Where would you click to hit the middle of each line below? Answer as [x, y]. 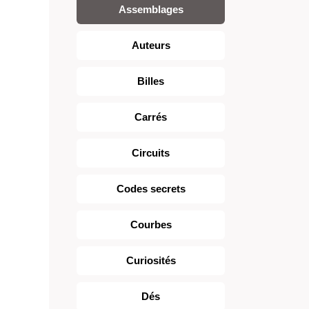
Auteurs [151, 45]
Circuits [151, 153]
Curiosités [151, 260]
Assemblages [151, 9]
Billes [151, 81]
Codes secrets [151, 189]
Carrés [151, 117]
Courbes [151, 225]
